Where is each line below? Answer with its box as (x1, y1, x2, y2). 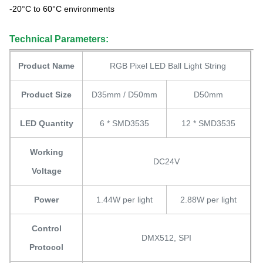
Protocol (29, 242, 63, 252)
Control (31, 224, 62, 234)
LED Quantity (19, 119, 73, 129)
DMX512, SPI (141, 233, 191, 243)
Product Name (18, 61, 75, 71)
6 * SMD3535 (100, 119, 149, 129)
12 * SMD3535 (181, 119, 235, 129)
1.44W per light (96, 195, 153, 205)
